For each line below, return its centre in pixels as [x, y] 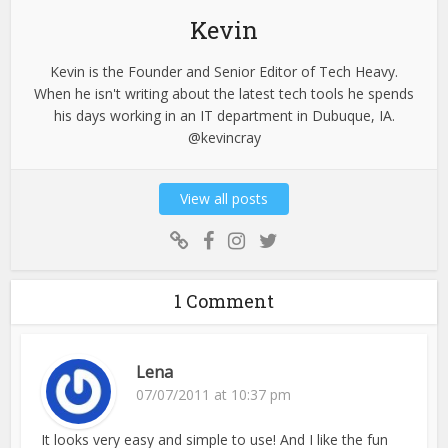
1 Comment [224, 300]
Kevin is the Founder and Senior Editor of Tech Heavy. [224, 71]
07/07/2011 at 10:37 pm [214, 394]
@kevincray [224, 137]
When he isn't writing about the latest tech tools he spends [224, 93]
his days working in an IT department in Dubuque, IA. [224, 115]
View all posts [224, 198]
